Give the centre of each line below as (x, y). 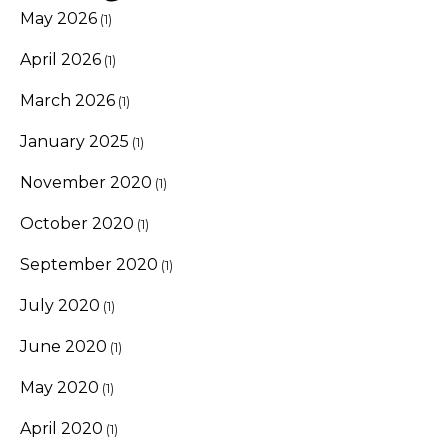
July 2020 (60, 305)
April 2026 (60, 59)
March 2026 (67, 100)
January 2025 (74, 141)
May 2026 (58, 18)
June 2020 (63, 346)
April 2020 (61, 428)
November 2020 (86, 182)
